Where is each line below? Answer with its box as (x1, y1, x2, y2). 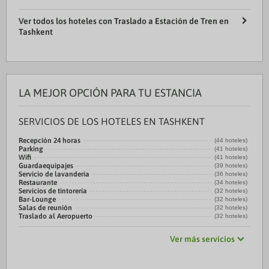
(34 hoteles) (214, 179, 247, 186)
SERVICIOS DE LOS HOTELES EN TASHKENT (19, 116, 205, 127)
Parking (19, 145, 43, 153)
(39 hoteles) (214, 162, 247, 169)
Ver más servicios (170, 234, 235, 244)
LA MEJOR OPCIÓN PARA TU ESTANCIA (19, 86, 202, 99)
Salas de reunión (19, 204, 72, 212)
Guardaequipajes (19, 162, 73, 170)
